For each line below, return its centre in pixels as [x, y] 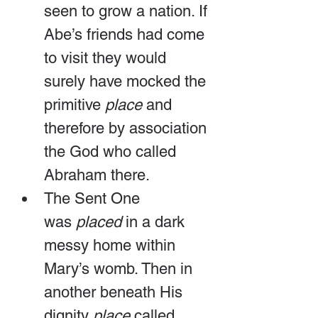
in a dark [155, 221]
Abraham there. [97, 175]
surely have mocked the [127, 81]
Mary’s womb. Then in [120, 268]
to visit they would [107, 57]
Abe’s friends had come [126, 34]
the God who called [112, 151]
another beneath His [115, 292]
